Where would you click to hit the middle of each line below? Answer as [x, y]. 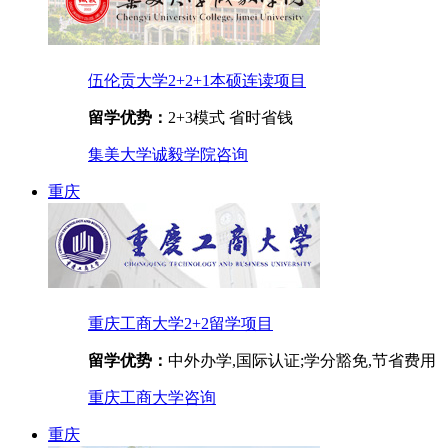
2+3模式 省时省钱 [230, 117]
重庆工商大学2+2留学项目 [180, 324]
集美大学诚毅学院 [152, 154]
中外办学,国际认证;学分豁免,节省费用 [302, 361]
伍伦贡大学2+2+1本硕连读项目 [197, 80]
